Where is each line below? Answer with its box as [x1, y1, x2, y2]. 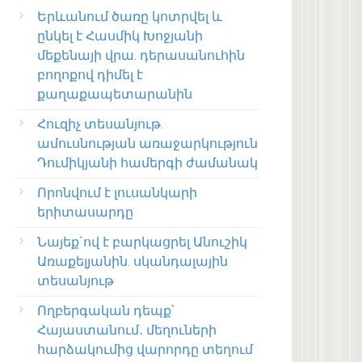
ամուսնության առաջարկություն [37, 136, 258, 152]
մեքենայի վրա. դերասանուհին [37, 48, 245, 64]
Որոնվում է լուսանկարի [37, 185, 197, 201]
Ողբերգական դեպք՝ [37, 303, 175, 319]
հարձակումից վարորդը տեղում [37, 342, 253, 358]
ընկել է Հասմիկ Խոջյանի [37, 28, 203, 44]
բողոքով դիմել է [37, 67, 143, 83]
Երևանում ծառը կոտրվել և [37, 9, 222, 25]
